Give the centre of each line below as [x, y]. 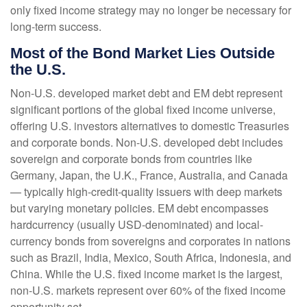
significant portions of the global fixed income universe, [143, 110]
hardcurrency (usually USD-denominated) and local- [137, 225]
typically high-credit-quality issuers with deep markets [152, 192]
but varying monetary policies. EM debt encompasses [139, 208]
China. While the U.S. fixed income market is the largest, [146, 274]
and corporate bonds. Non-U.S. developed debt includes [147, 143]
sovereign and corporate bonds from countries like [131, 159]
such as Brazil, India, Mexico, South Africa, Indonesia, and [151, 258]
